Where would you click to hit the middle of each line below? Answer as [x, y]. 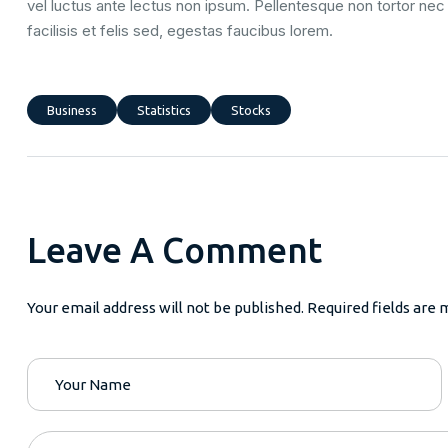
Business [72, 110]
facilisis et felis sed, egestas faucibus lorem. [180, 31]
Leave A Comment [174, 250]
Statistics [164, 110]
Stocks [251, 110]
